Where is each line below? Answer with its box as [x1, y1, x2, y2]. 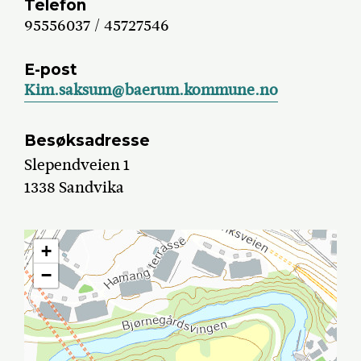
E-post [24, 60, 78, 79]
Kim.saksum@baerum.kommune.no [24, 78, 279, 101]
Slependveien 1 [24, 154, 131, 176]
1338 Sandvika [24, 176, 125, 198]
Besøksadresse [24, 131, 151, 151]
